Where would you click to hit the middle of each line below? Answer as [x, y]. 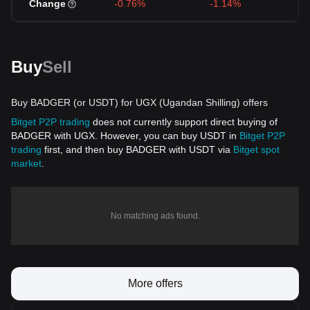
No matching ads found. [155, 216]
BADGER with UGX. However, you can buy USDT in [125, 136]
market [26, 163]
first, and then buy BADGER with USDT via [137, 149]
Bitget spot [256, 149]
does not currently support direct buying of [184, 122]
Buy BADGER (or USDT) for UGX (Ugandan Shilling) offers [139, 102]
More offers [155, 283]
